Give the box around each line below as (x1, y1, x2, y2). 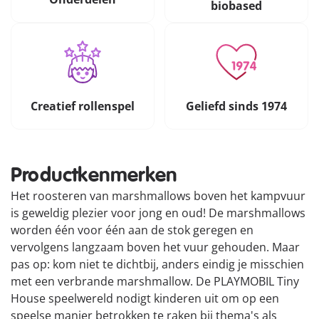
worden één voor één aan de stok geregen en (11, 222, 253, 239)
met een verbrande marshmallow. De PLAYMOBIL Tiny (11, 273, 299, 290)
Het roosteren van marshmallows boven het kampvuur (11, 188, 305, 204)
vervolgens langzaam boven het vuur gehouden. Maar (11, 239, 300, 256)
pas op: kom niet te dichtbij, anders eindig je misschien (11, 256, 304, 273)
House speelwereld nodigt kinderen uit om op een (11, 291, 279, 307)
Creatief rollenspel (30, 98, 135, 114)
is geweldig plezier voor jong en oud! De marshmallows (11, 205, 305, 221)
